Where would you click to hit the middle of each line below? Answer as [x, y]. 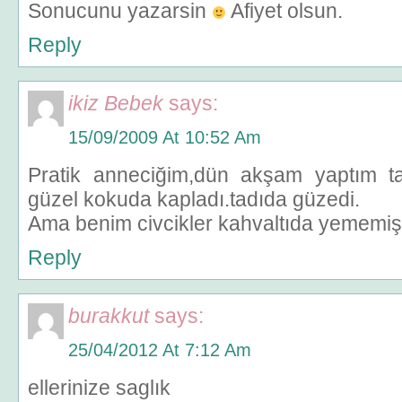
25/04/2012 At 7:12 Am [160, 350]
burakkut [109, 316]
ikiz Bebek [116, 103]
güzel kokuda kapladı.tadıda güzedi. [194, 199]
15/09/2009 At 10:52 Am [165, 137]
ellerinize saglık [99, 388]
